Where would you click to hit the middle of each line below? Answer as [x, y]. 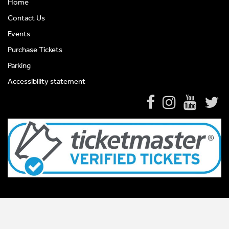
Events [19, 34]
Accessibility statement [47, 82]
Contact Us [26, 18]
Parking [19, 66]
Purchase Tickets [35, 50]
